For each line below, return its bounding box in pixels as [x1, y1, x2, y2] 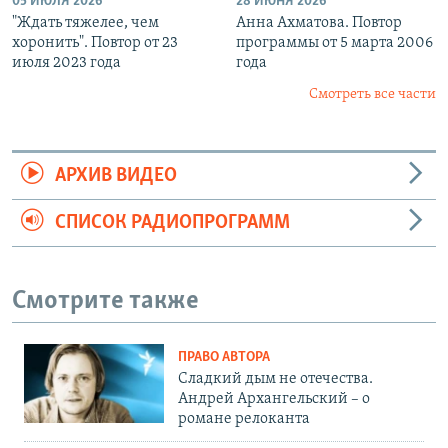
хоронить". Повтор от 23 [12, 34, 178, 51]
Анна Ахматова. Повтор [236, 14, 402, 31]
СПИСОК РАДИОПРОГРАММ [54, 212, 290, 233]
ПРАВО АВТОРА [178, 350, 270, 366]
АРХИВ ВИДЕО [54, 165, 177, 186]
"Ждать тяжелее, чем [12, 14, 159, 31]
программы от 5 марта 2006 [236, 34, 433, 51]
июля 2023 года [12, 54, 121, 71]
